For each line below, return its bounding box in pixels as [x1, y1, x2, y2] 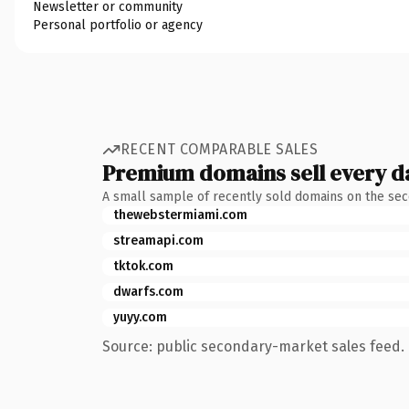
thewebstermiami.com [113, 206, 247, 223]
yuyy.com [113, 309, 167, 325]
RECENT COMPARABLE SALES [121, 141, 319, 158]
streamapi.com [113, 232, 204, 248]
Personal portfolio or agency [33, 16, 203, 33]
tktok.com [113, 257, 173, 274]
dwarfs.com [113, 283, 184, 299]
